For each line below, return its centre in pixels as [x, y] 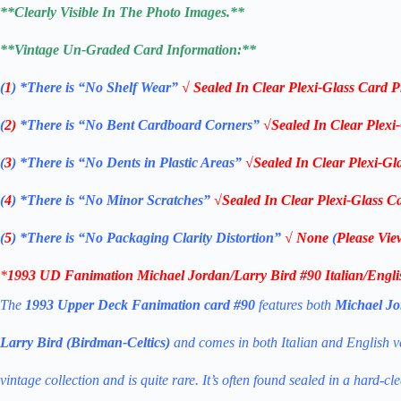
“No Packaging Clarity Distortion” [179, 238]
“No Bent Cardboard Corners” [171, 125]
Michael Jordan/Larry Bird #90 [231, 276]
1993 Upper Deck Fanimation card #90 [140, 305]
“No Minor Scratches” [146, 200]
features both [295, 305]
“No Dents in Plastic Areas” [162, 163]
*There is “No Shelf [80, 88]
